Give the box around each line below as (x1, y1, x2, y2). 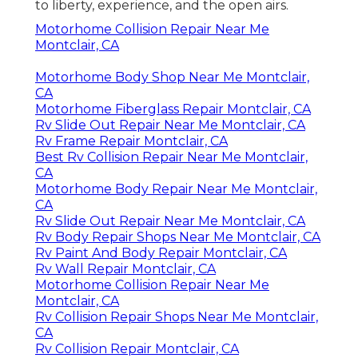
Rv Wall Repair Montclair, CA (35, 261, 216, 276)
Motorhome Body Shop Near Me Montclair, (35, 69, 309, 85)
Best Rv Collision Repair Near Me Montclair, (35, 149, 308, 165)
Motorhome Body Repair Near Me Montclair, (35, 181, 317, 197)
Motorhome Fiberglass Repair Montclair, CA (35, 101, 311, 117)
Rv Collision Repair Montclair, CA (35, 340, 239, 356)
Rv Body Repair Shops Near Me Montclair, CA (35, 229, 320, 245)
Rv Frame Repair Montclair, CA (35, 133, 228, 149)
